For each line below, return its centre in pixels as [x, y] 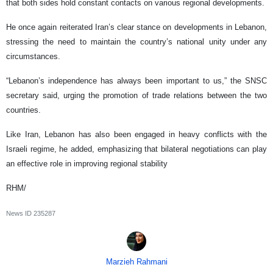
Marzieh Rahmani [136, 262]
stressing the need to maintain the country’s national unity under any [136, 42]
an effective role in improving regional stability [87, 164]
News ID [20, 214]
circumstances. [33, 57]
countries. [23, 110]
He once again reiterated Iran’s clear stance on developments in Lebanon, [136, 27]
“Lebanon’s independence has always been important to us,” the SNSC [136, 81]
